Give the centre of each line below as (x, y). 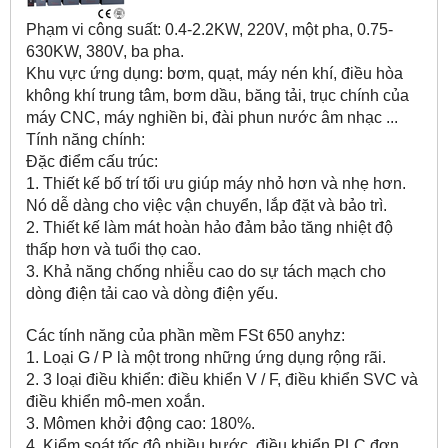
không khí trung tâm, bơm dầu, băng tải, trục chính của (217, 96)
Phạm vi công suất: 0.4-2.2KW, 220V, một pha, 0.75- (209, 30)
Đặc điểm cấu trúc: (92, 162)
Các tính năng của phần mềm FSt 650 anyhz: (185, 336)
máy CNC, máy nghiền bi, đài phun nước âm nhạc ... (212, 118)
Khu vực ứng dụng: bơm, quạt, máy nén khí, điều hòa (214, 74)
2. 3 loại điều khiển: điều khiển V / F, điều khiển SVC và (222, 380)
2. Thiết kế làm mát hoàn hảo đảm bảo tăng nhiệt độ (209, 228)
